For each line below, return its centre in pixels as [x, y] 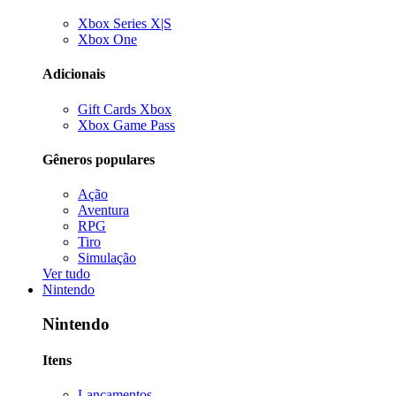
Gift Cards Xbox [125, 109]
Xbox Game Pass [126, 125]
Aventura [103, 210]
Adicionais [74, 74]
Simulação [107, 258]
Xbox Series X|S [125, 24]
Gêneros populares [99, 159]
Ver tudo [66, 274]
